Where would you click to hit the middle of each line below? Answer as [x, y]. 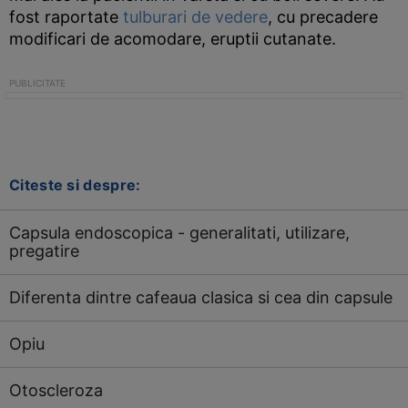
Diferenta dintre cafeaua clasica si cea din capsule [201, 297]
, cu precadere [323, 17]
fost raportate [66, 17]
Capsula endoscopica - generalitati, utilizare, [179, 233]
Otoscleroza [56, 390]
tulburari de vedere [195, 17]
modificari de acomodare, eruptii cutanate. [173, 39]
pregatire [44, 251]
